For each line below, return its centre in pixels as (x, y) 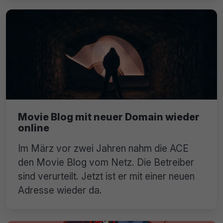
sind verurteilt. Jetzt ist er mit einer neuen (106, 176)
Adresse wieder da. (60, 190)
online (34, 128)
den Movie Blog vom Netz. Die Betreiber (106, 163)
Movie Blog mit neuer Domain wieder (109, 117)
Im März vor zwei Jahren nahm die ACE (103, 149)
